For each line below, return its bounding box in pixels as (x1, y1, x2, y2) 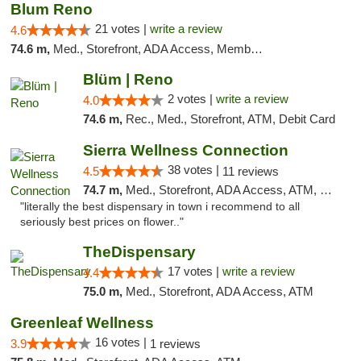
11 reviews (222, 164, 279, 178)
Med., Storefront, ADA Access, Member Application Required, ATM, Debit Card (53, 42, 251, 56)
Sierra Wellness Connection (82, 142, 288, 159)
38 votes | (167, 163, 222, 176)
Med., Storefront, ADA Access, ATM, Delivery (125, 183, 320, 197)
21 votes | (95, 22, 150, 35)
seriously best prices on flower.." (20, 216, 184, 228)
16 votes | (95, 335, 150, 349)
